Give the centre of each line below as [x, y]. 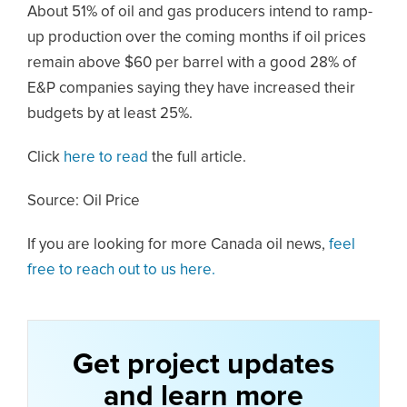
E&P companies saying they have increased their [191, 88]
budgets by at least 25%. [110, 114]
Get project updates [203, 365]
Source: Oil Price [84, 201]
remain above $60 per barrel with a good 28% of [192, 63]
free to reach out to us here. [121, 270]
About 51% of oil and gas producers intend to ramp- [200, 12]
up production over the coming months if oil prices [197, 37]
